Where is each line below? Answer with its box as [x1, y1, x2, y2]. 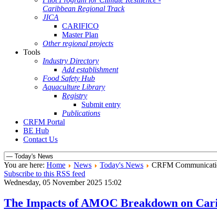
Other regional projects [43, 39, 113, 47]
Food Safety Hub [43, 74, 95, 82]
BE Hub [23, 126, 49, 135]
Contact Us [23, 135, 58, 143]
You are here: [4, 161, 46, 169]
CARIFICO [62, 22, 99, 30]
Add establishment [62, 65, 118, 74]
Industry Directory [43, 57, 99, 65]
